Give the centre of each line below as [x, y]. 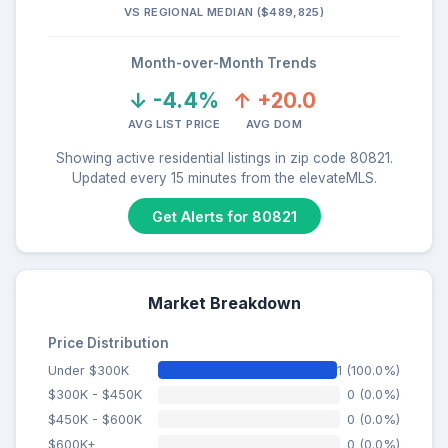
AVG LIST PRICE [174, 123]
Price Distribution [108, 342]
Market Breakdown [224, 302]
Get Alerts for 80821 [224, 216]
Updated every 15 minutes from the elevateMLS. [224, 177]
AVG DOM [274, 123]
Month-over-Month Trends [224, 62]
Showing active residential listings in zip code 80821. [224, 157]
